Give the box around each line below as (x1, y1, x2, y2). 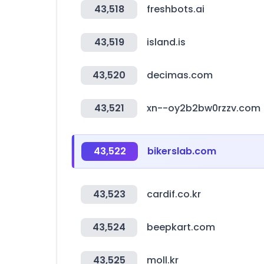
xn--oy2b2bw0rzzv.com (147, 101, 260, 115)
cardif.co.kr (147, 187, 201, 201)
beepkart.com (147, 220, 215, 234)
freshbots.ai (147, 2, 204, 16)
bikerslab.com (147, 144, 216, 158)
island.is (147, 35, 186, 49)
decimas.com (147, 68, 213, 82)
